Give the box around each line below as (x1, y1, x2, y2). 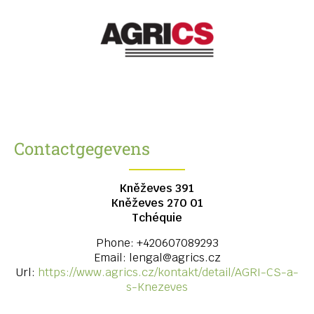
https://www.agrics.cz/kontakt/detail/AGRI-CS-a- (38, 264, 299, 280)
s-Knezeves (126, 279, 188, 294)
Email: (93, 250, 129, 265)
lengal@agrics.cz (128, 250, 221, 265)
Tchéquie (132, 210, 182, 225)
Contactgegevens (14, 137, 150, 160)
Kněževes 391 (120, 180, 194, 196)
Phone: (95, 235, 137, 250)
